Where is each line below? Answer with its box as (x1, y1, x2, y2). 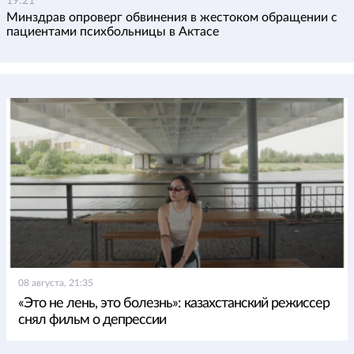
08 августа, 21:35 (18, 277, 93, 288)
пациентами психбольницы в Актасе (6, 24, 219, 38)
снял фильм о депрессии (18, 312, 166, 327)
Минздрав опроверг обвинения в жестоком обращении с (6, 10, 337, 24)
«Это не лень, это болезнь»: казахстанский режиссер (18, 296, 330, 311)
